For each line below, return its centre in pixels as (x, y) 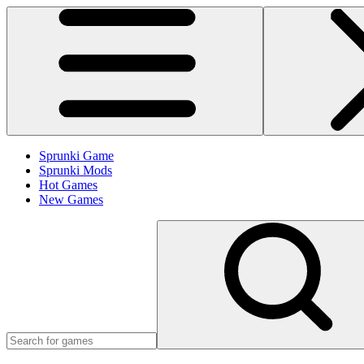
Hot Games (68, 185)
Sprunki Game (76, 156)
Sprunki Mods (76, 170)
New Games (71, 199)
